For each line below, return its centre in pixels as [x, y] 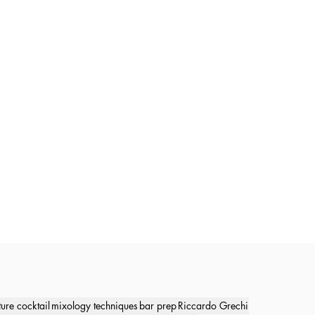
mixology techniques [95, 306]
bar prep [158, 306]
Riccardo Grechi [213, 306]
